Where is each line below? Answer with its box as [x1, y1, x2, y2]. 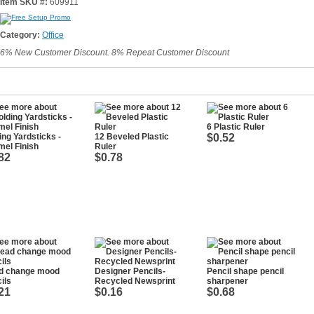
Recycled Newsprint [95, 276, 175, 286]
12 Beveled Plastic [95, 132, 169, 142]
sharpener [207, 276, 248, 286]
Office [42, 30, 64, 40]
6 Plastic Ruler [207, 122, 265, 132]
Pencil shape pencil [207, 266, 284, 276]
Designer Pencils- [95, 266, 165, 276]
